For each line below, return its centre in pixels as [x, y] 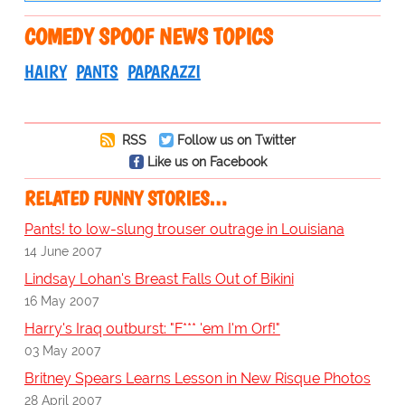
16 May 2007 [61, 301]
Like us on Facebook [207, 162]
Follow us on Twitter [236, 140]
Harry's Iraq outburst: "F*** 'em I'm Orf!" [152, 329]
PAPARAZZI [164, 72]
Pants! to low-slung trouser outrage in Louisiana [184, 230]
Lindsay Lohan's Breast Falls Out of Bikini [159, 279]
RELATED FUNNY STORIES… [125, 199]
